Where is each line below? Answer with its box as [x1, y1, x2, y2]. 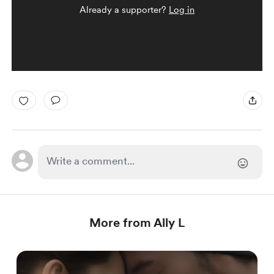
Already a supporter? [80, 4, 169, 15]
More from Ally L [89, 215, 185, 230]
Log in [169, 4, 194, 15]
